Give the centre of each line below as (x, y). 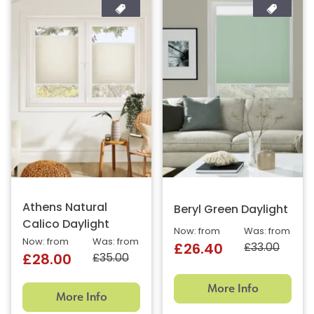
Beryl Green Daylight (231, 211)
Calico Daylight (66, 225)
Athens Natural (65, 209)
